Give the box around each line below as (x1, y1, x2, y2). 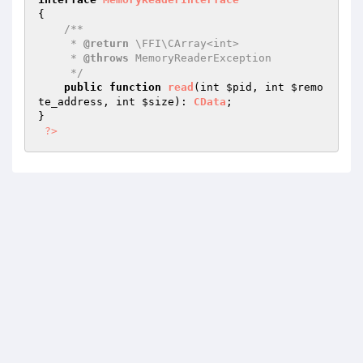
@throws (83, 52, 129, 64)
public (64, 81, 103, 93)
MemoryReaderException (129, 52, 271, 64)
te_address (38, 96, 103, 108)
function (109, 81, 161, 93)
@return (83, 37, 129, 49)
